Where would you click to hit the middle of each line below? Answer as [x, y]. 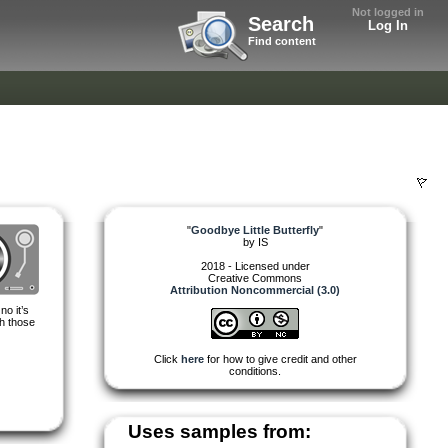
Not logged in [388, 12]
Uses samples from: [219, 431]
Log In [388, 25]
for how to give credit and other [280, 358]
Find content [282, 41]
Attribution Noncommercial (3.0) [255, 289]
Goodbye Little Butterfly [255, 229]
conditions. [255, 370]
